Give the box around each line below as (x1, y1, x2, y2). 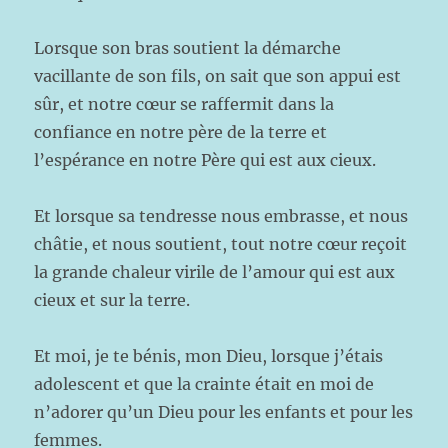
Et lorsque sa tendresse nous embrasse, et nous (34, 206, 409, 226)
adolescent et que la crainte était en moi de (34, 374, 375, 394)
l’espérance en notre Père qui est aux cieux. (34, 150, 377, 170)
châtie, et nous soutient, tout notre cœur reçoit (34, 234, 408, 254)
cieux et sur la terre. (34, 290, 191, 310)
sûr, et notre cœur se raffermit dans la (34, 94, 335, 114)
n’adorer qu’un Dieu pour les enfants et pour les (34, 402, 414, 422)
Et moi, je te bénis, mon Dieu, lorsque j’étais (34, 346, 384, 366)
